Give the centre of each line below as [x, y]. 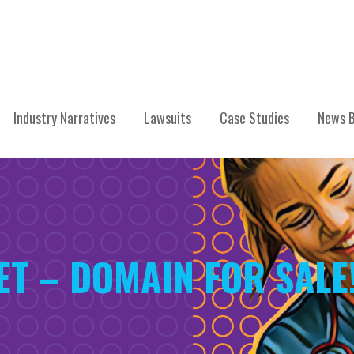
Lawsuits [168, 118]
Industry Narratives [64, 118]
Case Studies [254, 118]
